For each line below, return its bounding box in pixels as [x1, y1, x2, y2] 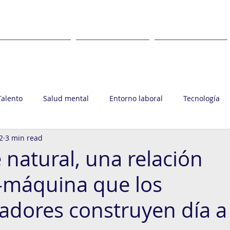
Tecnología [183, 93, 220, 103]
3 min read [5, 132, 43, 143]
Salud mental [43, 93, 89, 103]
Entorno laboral [109, 93, 163, 103]
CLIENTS [174, 52, 208, 62]
